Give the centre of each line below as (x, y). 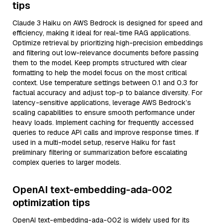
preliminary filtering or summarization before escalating (100, 152)
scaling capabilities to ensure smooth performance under (104, 112)
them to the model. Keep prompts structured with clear (100, 63)
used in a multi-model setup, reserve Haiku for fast (94, 142)
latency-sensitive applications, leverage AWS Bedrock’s (102, 103)
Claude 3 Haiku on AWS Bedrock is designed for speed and (108, 23)
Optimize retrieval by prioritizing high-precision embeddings (108, 43)
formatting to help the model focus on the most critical (100, 73)
